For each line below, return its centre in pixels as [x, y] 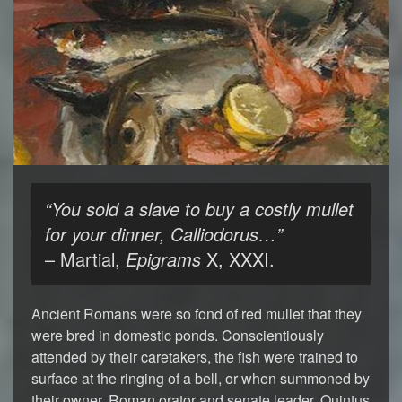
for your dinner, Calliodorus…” [164, 234]
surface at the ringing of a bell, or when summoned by [201, 378]
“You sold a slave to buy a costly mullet [199, 209]
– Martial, [85, 259]
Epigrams [163, 259]
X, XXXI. [238, 259]
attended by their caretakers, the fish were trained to [195, 357]
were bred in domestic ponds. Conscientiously [178, 335]
